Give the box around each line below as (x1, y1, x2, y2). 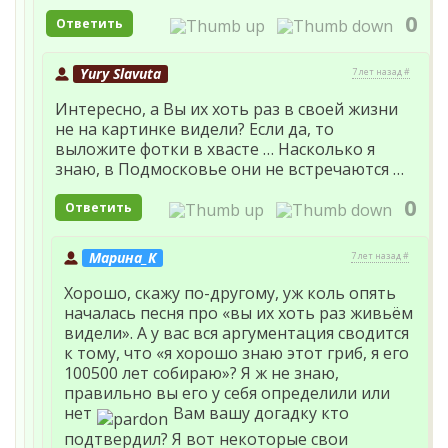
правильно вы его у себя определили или (64, 382, 390, 404)
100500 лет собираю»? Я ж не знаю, (64, 362, 339, 384)
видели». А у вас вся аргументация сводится (64, 322, 409, 344)
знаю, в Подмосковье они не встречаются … (55, 158, 404, 181)
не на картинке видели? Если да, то (55, 118, 334, 141)
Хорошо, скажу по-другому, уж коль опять (64, 282, 396, 304)
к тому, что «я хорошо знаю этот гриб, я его (64, 342, 409, 364)
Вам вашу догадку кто (169, 402, 350, 424)
